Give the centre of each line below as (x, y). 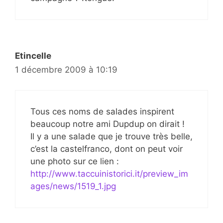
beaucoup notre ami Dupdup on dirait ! (108, 124)
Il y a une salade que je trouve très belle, (111, 136)
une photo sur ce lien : (75, 161)
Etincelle (33, 56)
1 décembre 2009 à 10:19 (66, 70)
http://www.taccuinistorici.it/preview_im (109, 173)
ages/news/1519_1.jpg (73, 186)
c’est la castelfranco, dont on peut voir (107, 149)
